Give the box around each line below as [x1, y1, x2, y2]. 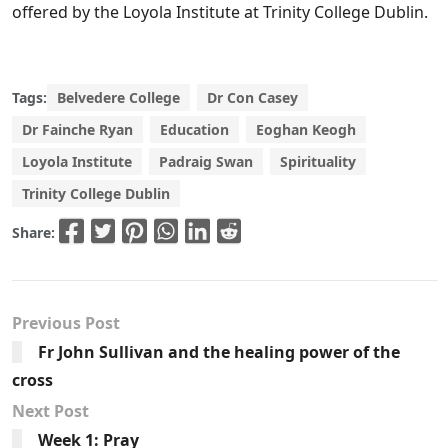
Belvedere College [57, 87, 180, 107]
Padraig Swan [159, 151, 253, 171]
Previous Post [12, 312, 120, 335]
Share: [12, 222, 59, 242]
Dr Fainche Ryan [22, 119, 133, 139]
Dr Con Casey [207, 87, 298, 107]
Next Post [12, 400, 89, 423]
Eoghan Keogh [256, 119, 356, 139]
